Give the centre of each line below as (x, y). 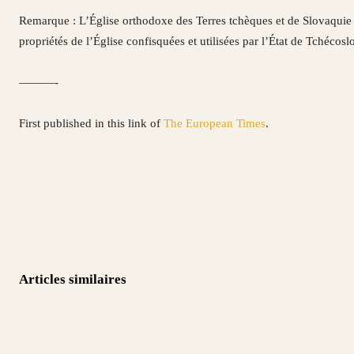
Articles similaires (73, 279)
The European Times (215, 123)
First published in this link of (91, 123)
